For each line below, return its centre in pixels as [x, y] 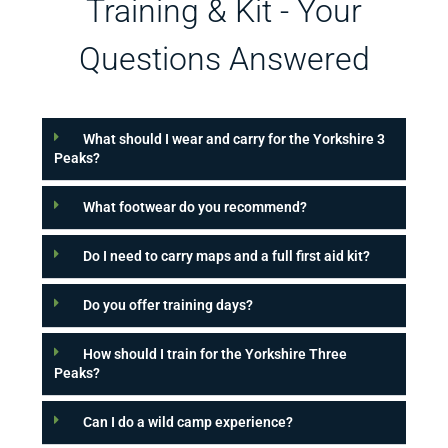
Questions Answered [224, 59]
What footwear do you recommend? [195, 207]
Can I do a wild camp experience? [188, 422]
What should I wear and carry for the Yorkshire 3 [234, 139]
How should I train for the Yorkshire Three [215, 354]
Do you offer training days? [168, 305]
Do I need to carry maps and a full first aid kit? [227, 256]
